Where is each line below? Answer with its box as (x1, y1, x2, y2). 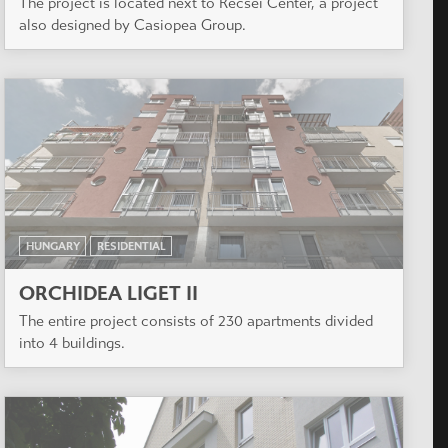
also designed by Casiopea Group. (19, 15, 246, 34)
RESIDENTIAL (96, 239, 166, 253)
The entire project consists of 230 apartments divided (19, 312, 373, 331)
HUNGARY (25, 239, 80, 253)
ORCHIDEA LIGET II (19, 282, 198, 306)
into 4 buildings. (19, 334, 125, 353)
